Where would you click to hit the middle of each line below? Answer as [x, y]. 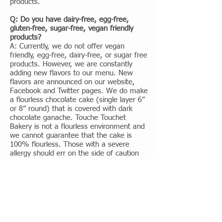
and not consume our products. [61, 162]
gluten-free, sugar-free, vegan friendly [72, 28]
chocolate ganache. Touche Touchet [68, 118]
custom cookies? [37, 189]
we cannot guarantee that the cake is [71, 136]
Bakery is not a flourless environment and [77, 127]
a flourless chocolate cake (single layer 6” [77, 100]
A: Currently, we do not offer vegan [67, 46]
